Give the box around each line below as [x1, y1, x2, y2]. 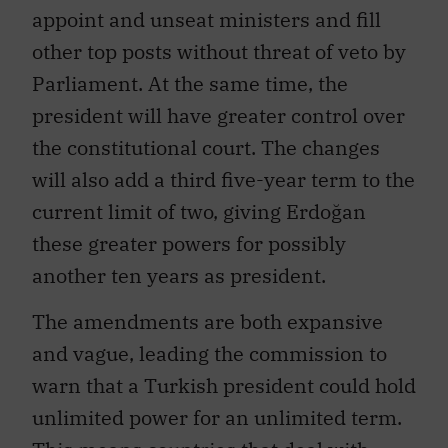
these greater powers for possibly [32, 219, 346, 247]
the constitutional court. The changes [32, 123, 380, 151]
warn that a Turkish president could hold [32, 362, 416, 390]
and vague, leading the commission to [32, 330, 387, 358]
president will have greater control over [32, 91, 405, 119]
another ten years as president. [32, 251, 326, 279]
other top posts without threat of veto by [32, 27, 406, 55]
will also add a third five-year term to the [32, 155, 415, 183]
